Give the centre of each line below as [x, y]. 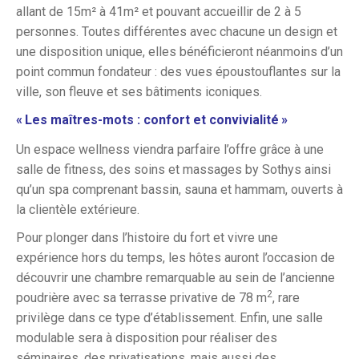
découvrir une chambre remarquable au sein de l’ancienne [175, 278]
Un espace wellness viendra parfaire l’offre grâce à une [170, 149]
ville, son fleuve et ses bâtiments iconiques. [139, 92]
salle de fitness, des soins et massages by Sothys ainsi [173, 169]
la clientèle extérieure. [78, 210]
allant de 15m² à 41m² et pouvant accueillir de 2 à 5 [159, 12]
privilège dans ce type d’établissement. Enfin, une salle [169, 318]
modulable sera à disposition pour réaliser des [147, 338]
